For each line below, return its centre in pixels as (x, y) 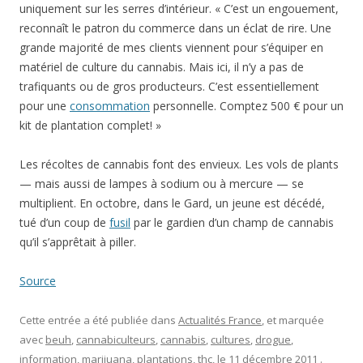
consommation (110, 106)
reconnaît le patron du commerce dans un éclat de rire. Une (175, 28)
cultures (231, 340)
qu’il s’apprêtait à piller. (78, 242)
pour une (45, 106)
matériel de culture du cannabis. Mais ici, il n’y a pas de (162, 67)
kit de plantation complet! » (90, 126)
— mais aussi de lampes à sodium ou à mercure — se (162, 184)
